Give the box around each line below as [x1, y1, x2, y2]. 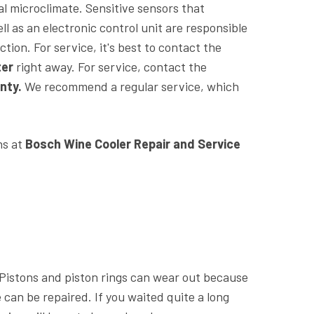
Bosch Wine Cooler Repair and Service [25, 135, 240, 151]
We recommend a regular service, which [22, 78, 239, 94]
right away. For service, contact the [16, 58, 207, 74]
